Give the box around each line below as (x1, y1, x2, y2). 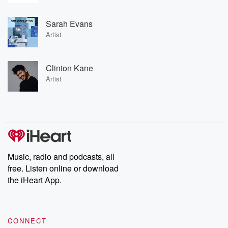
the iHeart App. (8, 174, 62, 186)
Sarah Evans (46, 17, 93, 30)
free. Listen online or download (8, 162, 119, 174)
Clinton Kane (46, 62, 93, 74)
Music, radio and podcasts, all (8, 151, 115, 162)
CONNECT (8, 216, 47, 225)
